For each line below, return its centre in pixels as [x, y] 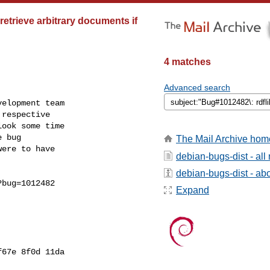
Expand [193, 190]
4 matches [187, 62]
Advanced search [197, 87]
